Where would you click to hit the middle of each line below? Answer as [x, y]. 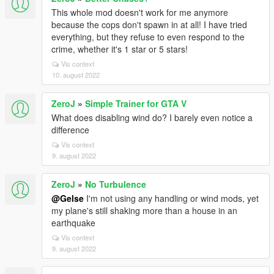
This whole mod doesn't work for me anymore [140, 12]
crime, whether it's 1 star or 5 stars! [120, 49]
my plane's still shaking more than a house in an [144, 210]
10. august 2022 [76, 75]
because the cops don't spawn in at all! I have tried [149, 24]
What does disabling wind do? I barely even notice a [152, 117]
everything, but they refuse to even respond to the [148, 37]
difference [70, 130]
